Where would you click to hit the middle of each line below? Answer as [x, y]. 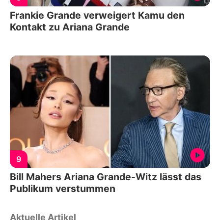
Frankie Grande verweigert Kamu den [97, 15]
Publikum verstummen [63, 189]
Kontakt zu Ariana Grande [70, 27]
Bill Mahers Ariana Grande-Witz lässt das [106, 177]
